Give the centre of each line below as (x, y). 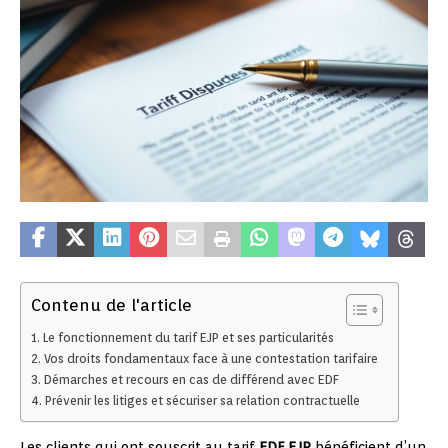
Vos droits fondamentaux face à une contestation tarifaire (210, 359)
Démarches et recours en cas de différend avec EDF (191, 380)
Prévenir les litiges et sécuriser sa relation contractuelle (202, 401)
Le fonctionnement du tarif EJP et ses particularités (188, 338)
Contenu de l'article (111, 305)
